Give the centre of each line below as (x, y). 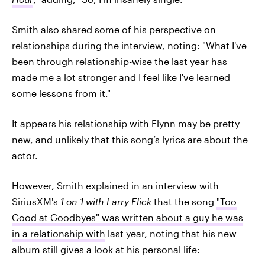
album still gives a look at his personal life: (106, 249)
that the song (184, 201)
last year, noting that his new (171, 233)
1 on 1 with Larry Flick (105, 201)
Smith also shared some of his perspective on (114, 29)
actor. (25, 155)
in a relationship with (59, 233)
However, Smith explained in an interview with (115, 185)
